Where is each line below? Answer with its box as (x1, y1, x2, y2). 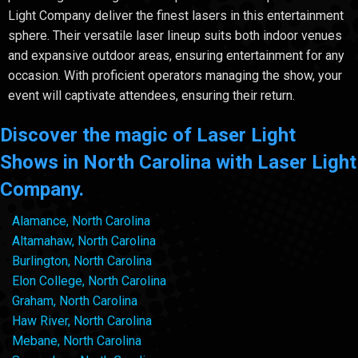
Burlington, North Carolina (12, 253, 152, 269)
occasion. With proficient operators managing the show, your (8, 68, 342, 84)
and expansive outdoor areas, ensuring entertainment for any (8, 48, 344, 64)
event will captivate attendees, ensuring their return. (8, 88, 295, 104)
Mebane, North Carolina (12, 333, 141, 349)
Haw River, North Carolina (12, 313, 152, 329)
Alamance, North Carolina (12, 213, 150, 229)
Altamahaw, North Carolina (12, 233, 156, 249)
